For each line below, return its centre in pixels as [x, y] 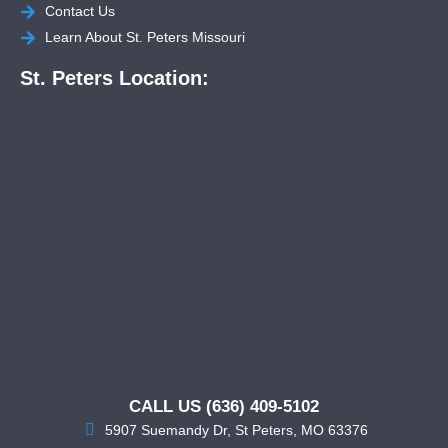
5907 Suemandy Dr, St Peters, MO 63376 [236, 429]
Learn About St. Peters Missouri [145, 37]
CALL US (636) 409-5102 [224, 407]
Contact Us [80, 11]
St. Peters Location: [114, 78]
